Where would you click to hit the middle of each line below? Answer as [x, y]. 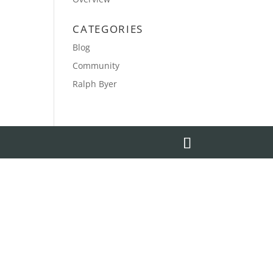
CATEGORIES [108, 29]
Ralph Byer [95, 84]
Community [96, 66]
